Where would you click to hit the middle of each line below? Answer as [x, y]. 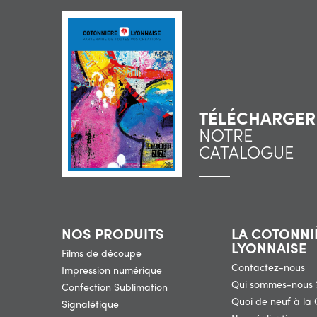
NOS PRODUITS [113, 234]
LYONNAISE [269, 248]
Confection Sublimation [115, 287]
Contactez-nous [268, 267]
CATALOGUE [246, 152]
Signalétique [90, 304]
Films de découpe [102, 253]
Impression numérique [112, 270]
